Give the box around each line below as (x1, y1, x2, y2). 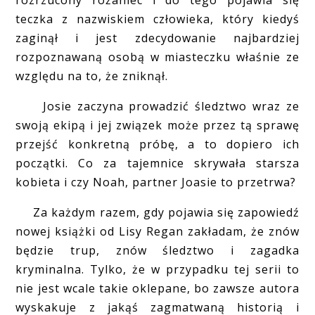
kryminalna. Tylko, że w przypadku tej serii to (15, 261, 300, 277)
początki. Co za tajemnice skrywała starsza (15, 155, 300, 171)
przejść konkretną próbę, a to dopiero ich (15, 136, 300, 152)
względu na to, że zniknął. (15, 67, 169, 84)
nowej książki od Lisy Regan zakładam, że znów (15, 223, 300, 239)
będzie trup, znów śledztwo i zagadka (15, 242, 300, 258)
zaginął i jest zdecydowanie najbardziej (15, 30, 300, 46)
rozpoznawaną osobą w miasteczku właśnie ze (15, 49, 300, 65)
